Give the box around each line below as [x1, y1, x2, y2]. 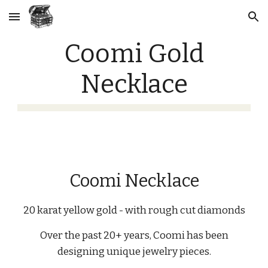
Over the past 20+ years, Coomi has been [39, 229, 229, 242]
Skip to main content [10, 17, 95, 28]
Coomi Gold [64, 38, 204, 69]
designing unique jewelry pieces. [57, 245, 211, 258]
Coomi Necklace [69, 170, 199, 191]
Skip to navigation [184, 17, 258, 28]
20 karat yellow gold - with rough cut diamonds [23, 204, 245, 217]
